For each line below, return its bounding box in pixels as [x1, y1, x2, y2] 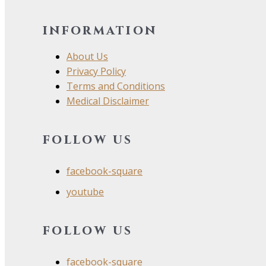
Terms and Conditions [66, 79, 165, 93]
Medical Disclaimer [66, 94, 149, 107]
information [43, 22, 157, 40]
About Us [66, 49, 108, 63]
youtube [66, 185, 104, 198]
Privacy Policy [66, 64, 126, 78]
